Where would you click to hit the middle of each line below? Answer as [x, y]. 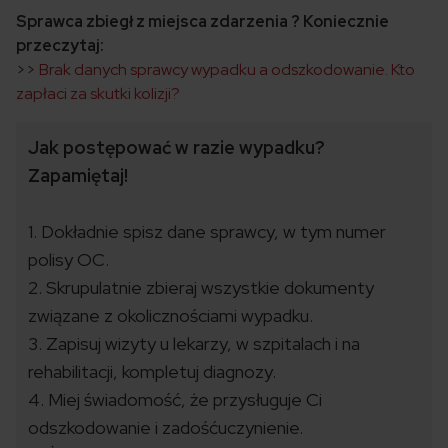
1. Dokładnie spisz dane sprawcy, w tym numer [207, 232]
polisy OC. [68, 260]
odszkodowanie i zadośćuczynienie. [165, 428]
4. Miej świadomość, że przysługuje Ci [175, 400]
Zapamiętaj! [78, 176]
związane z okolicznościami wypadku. [170, 316]
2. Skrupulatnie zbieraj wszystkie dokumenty [201, 288]
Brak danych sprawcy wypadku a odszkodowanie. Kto [227, 70]
